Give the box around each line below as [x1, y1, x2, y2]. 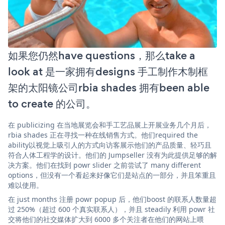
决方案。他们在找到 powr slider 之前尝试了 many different [8, 160, 201, 170]
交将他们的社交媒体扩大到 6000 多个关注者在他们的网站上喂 [8, 214, 204, 224]
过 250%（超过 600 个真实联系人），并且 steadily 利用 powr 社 [8, 204, 215, 214]
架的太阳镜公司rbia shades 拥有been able [8, 79, 209, 95]
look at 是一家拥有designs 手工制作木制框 [8, 63, 208, 79]
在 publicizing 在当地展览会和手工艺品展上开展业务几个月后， [8, 120, 211, 130]
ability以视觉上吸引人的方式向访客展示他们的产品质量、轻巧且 [8, 140, 211, 150]
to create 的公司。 [8, 95, 96, 111]
